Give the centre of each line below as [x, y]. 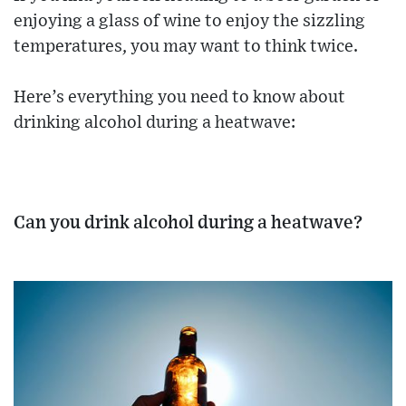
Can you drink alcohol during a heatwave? [188, 222]
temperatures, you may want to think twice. [186, 46]
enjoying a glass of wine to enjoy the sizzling [189, 21]
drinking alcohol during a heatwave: [155, 122]
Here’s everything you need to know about [179, 97]
